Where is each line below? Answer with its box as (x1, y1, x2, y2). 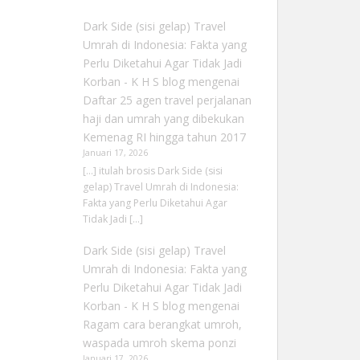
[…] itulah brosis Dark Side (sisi (82, 164, 223, 178)
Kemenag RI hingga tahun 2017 (82, 129, 246, 145)
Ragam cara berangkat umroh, (82, 317, 242, 333)
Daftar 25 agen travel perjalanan (82, 92, 252, 108)
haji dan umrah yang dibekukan (82, 110, 244, 126)
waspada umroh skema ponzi (82, 335, 236, 351)
